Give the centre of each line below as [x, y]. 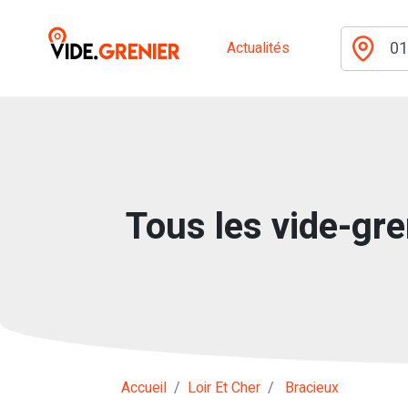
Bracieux [312, 388]
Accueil [144, 388]
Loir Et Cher [224, 388]
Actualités [258, 48]
